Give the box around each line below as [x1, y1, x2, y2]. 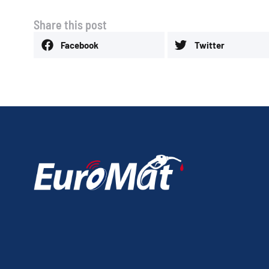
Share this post [34, 17, 107, 32]
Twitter [194, 39, 225, 50]
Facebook [61, 39, 98, 50]
